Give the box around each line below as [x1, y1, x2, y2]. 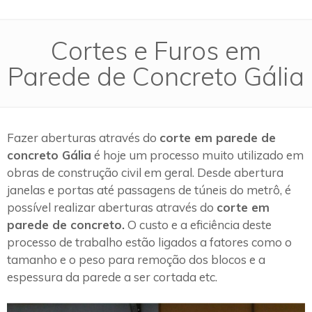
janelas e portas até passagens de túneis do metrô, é [7, 182, 291, 197]
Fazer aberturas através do [7, 130, 159, 145]
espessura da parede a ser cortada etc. [7, 269, 217, 284]
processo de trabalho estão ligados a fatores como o [7, 234, 292, 249]
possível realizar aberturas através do [7, 199, 217, 214]
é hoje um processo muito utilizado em [91, 147, 304, 162]
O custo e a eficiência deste [125, 217, 272, 232]
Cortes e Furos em [51, 33, 261, 66]
